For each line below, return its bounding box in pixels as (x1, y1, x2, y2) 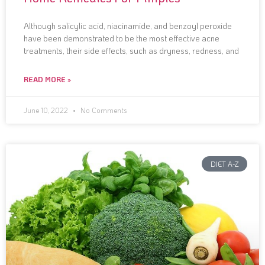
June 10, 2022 (24, 105, 70, 115)
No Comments (79, 105, 127, 115)
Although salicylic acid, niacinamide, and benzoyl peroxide (24, 20, 232, 31)
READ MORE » (24, 74, 72, 84)
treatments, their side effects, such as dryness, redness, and (24, 44, 239, 56)
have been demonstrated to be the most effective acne (24, 32, 219, 44)
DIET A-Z (210, 159, 239, 169)
